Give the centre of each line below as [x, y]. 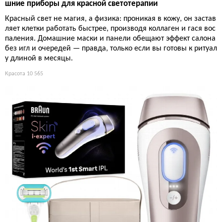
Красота [15, 74]
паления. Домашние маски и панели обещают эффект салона [110, 38]
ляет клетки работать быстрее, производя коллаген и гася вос [110, 28]
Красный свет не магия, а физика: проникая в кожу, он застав [111, 19]
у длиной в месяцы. [39, 58]
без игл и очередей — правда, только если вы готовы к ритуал [111, 48]
